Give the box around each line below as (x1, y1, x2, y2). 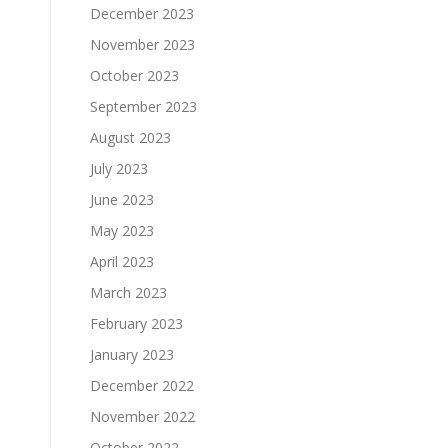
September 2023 (90, 96, 197, 116)
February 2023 (90, 313, 183, 333)
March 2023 (90, 282, 167, 302)
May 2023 (90, 220, 154, 240)
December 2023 (90, 3, 194, 23)
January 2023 (90, 344, 174, 364)
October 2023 (90, 65, 179, 85)
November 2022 (90, 406, 195, 426)
